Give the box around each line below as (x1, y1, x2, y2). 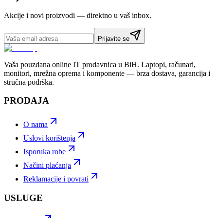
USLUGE (4, 192, 43, 203)
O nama (23, 120, 48, 128)
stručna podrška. (4, 77, 54, 86)
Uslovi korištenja (23, 134, 75, 142)
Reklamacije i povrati (23, 175, 89, 183)
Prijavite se (98, 35, 129, 42)
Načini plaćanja (23, 161, 71, 169)
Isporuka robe (23, 147, 66, 156)
